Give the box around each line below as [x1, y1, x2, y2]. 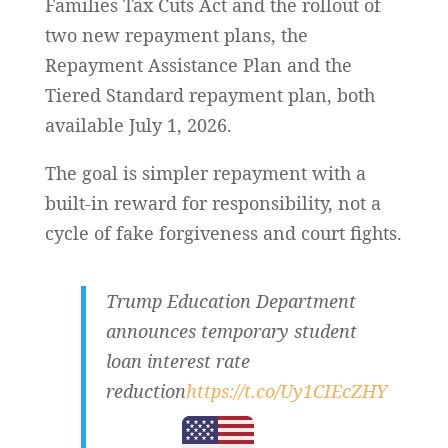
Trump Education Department [105, 288, 356, 313]
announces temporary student [105, 318, 357, 343]
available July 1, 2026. [44, 112, 232, 137]
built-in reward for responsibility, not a [44, 190, 381, 215]
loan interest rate [105, 348, 250, 373]
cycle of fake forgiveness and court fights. [44, 220, 402, 245]
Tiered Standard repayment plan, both [44, 82, 375, 107]
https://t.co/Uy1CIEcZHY [185, 378, 387, 403]
